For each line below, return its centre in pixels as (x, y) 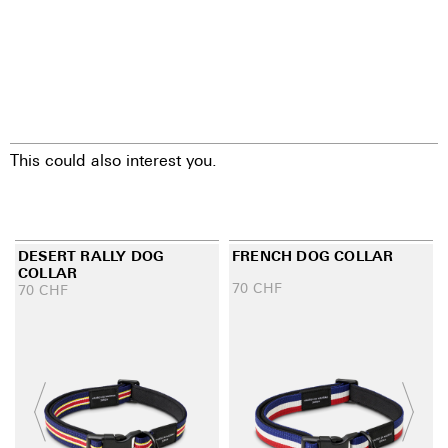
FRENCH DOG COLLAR (313, 255)
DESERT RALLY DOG (91, 255)
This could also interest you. (113, 159)
